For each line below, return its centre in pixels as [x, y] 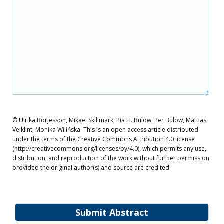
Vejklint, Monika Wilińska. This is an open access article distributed [105, 130]
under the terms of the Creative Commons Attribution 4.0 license [104, 139]
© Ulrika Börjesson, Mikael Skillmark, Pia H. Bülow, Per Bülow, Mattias [109, 120]
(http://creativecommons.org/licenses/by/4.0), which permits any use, [109, 149]
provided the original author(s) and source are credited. [92, 168]
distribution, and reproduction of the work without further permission [111, 158]
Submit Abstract [112, 212]
